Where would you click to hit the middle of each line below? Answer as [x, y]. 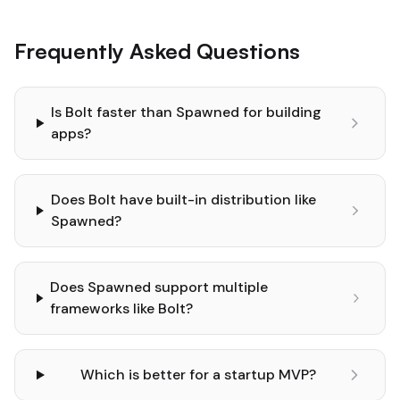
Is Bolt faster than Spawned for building [187, 112]
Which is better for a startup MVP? [199, 375]
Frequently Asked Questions [157, 51]
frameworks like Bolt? [122, 308]
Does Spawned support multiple [159, 287]
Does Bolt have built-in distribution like [183, 200]
